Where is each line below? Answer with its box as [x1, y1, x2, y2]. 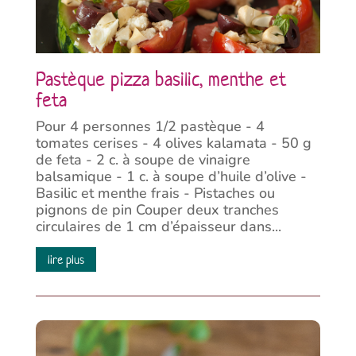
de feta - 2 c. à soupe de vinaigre [35, 150, 250, 169]
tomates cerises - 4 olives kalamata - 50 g [35, 133, 311, 153]
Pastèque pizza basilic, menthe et [35, 67, 286, 92]
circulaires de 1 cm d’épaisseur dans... [35, 217, 281, 236]
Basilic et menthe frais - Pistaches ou [35, 184, 275, 203]
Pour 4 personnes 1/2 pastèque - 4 [35, 117, 265, 136]
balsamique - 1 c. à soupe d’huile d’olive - [35, 167, 311, 186]
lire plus [47, 251, 84, 268]
